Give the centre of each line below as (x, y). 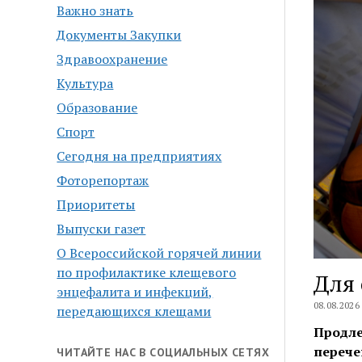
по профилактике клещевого (147, 273)
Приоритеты (96, 205)
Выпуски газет (101, 229)
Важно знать (95, 11)
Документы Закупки (119, 35)
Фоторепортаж (103, 181)
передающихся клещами (134, 311)
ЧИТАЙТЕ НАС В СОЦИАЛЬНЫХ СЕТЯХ (163, 353)
